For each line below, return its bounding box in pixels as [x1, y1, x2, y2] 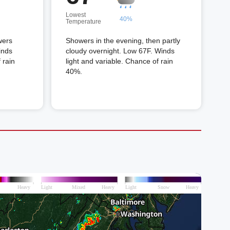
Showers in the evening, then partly [66, 36, 180, 45]
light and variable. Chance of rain [66, 57, 173, 65]
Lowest [66, 11, 86, 18]
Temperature [66, 18, 101, 25]
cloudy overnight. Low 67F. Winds [66, 47, 175, 55]
